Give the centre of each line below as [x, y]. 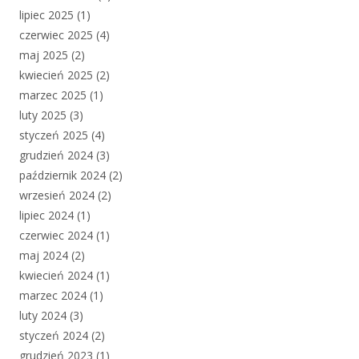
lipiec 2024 [46, 215]
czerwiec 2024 [56, 235]
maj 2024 [44, 255]
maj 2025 [44, 54]
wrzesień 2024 [57, 195]
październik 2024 [63, 175]
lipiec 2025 [46, 14]
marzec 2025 [53, 95]
